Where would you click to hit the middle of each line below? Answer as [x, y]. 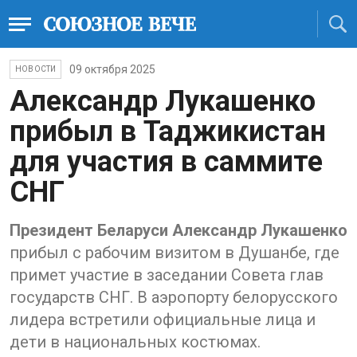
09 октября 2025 [113, 69]
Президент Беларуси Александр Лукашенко [178, 230]
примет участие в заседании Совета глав [167, 275]
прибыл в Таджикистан [168, 131]
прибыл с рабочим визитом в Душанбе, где [175, 253]
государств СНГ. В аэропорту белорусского [174, 297]
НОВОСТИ [36, 69]
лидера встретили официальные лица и [163, 320]
